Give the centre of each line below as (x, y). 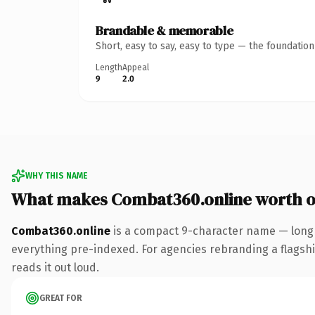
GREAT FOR (61, 298)
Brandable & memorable (165, 30)
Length (109, 67)
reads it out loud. (55, 267)
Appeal (136, 67)
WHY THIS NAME (56, 175)
